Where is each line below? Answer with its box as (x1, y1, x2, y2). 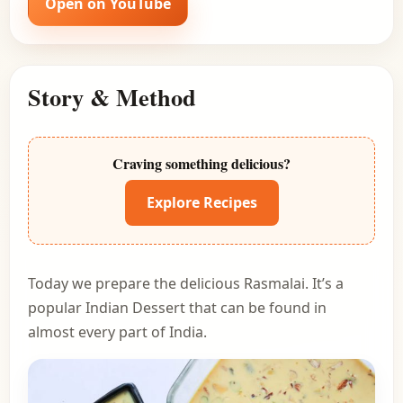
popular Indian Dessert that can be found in (28, 297, 327, 318)
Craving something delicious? (112, 152, 291, 174)
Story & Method (28, 78, 196, 114)
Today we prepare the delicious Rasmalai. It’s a (28, 273, 344, 293)
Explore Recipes (146, 192, 257, 212)
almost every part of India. (28, 321, 207, 342)
